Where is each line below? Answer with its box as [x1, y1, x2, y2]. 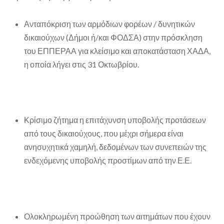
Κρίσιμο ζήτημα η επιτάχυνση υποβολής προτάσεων [24, 115, 206, 125]
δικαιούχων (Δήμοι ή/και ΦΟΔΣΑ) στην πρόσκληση [24, 32, 202, 42]
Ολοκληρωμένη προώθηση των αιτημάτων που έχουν [24, 211, 210, 221]
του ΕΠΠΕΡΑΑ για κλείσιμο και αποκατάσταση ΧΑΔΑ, [24, 45, 210, 55]
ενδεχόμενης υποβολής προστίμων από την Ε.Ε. [24, 155, 191, 165]
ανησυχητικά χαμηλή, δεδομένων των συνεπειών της [24, 142, 206, 152]
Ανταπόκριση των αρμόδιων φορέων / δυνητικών [24, 18, 195, 28]
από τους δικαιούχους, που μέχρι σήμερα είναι [24, 128, 183, 138]
